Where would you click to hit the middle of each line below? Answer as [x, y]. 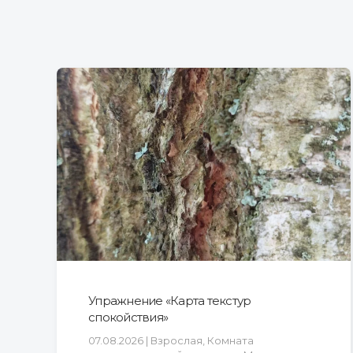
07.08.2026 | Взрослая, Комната [171, 340]
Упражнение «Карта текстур [170, 300]
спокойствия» [128, 317]
